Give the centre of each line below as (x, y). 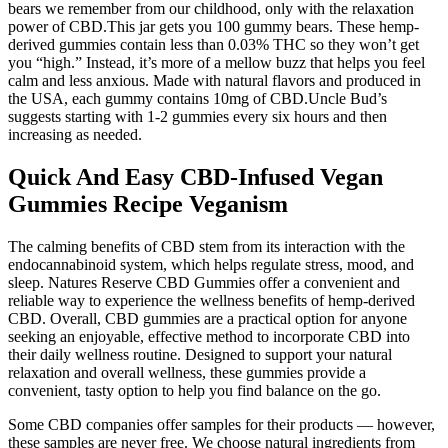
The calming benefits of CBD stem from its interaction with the (206, 247)
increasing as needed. (75, 135)
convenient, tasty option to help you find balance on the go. (194, 391)
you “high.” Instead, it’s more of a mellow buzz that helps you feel (216, 63)
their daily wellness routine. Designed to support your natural (200, 355)
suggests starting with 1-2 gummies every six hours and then (197, 117)
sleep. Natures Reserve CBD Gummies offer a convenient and (204, 283)
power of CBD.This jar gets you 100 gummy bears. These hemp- (213, 27)
